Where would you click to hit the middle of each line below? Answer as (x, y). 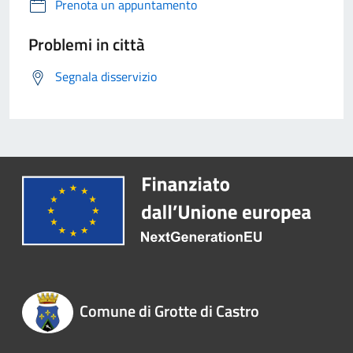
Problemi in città (87, 45)
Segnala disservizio (106, 77)
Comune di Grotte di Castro (169, 311)
